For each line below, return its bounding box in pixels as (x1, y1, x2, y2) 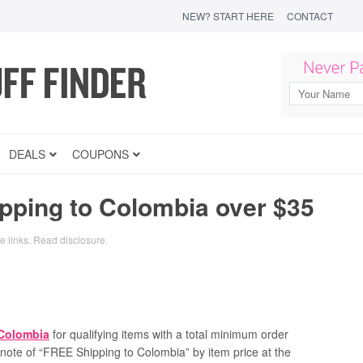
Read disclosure (33, 233, 105, 246)
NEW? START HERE (182, 9, 274, 23)
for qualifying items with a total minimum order (49, 326, 288, 342)
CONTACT (287, 9, 333, 23)
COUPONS (72, 146, 129, 162)
